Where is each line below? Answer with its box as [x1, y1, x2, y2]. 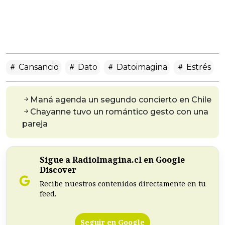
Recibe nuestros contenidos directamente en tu [40, 178, 206, 188]
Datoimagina [115, 62, 167, 72]
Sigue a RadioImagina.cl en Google [40, 154, 185, 165]
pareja [22, 119, 48, 129]
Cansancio [17, 62, 59, 72]
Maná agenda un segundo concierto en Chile [30, 94, 211, 104]
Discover [40, 164, 76, 175]
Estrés [184, 62, 211, 72]
